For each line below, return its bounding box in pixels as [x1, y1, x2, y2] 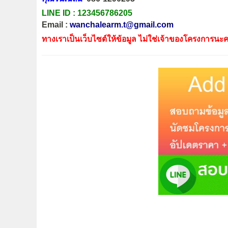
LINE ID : [42, 9, 77, 18]
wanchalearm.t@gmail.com [70, 20, 174, 30]
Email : [42, 20, 70, 30]
